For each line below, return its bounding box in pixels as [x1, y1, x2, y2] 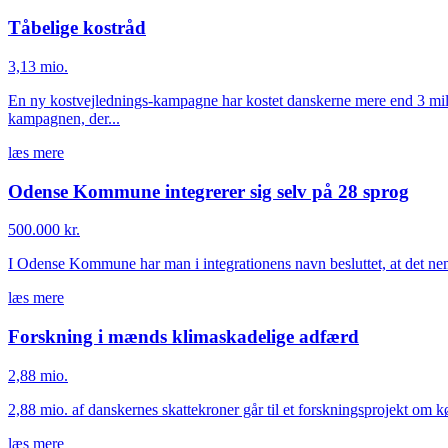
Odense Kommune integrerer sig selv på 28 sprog [8, 180, 409, 202]
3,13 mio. [8, 57, 68, 75]
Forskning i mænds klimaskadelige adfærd [8, 326, 359, 348]
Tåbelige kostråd [8, 17, 146, 39]
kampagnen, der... [8, 109, 120, 127]
